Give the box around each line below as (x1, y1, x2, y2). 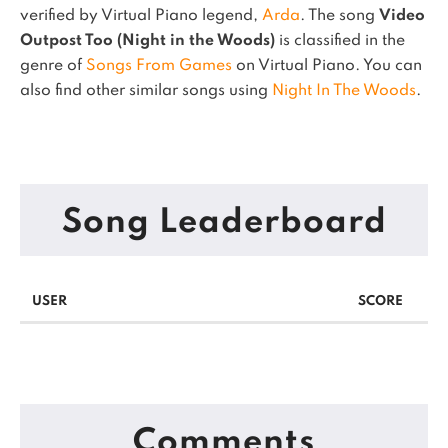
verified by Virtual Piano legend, (20, 8, 262, 24)
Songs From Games (86, 58, 232, 74)
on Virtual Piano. (232, 58, 363, 74)
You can (363, 58, 422, 74)
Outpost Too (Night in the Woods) (20, 33, 275, 49)
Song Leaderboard (61, 206, 387, 240)
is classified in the (275, 33, 405, 49)
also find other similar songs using (20, 83, 272, 99)
